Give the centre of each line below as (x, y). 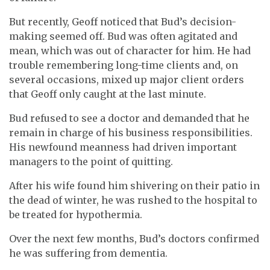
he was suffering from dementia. (88, 253)
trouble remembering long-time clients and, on (124, 65)
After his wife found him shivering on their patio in (134, 185)
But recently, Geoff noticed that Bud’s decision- (123, 21)
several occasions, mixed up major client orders (127, 79)
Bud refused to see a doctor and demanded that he (129, 118)
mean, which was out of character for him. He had (130, 50)
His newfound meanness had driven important (123, 147)
